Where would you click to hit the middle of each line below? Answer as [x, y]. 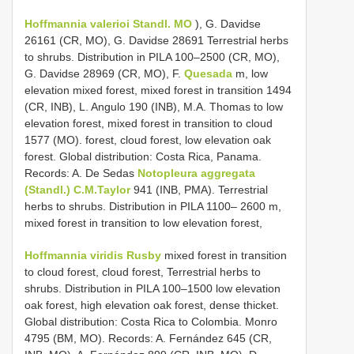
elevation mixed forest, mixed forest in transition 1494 [158, 90]
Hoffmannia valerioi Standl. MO [108, 23]
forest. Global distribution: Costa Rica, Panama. [143, 156]
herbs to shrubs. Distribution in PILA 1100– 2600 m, [153, 206]
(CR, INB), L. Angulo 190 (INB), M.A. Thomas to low [154, 106]
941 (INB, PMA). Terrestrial [199, 189]
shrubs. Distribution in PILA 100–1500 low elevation [153, 288]
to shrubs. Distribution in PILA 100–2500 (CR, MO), [152, 56]
